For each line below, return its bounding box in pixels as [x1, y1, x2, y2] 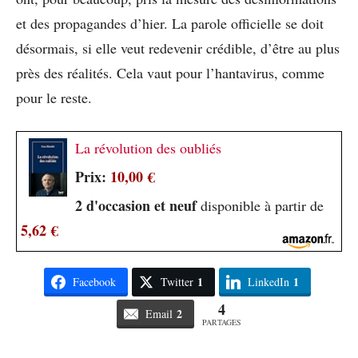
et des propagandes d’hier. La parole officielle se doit [16, 13, 324, 33]
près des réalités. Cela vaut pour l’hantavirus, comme [16, 62, 324, 82]
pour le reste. [16, 87, 92, 107]
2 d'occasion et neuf [75, 194, 197, 216]
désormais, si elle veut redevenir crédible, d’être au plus [16, 38, 340, 58]
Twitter [160, 273, 193, 289]
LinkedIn [247, 273, 289, 289]
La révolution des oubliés [75, 137, 221, 157]
